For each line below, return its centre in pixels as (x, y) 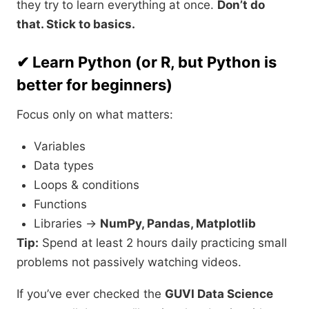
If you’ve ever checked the (91, 294)
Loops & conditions (87, 185)
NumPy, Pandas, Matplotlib (178, 224)
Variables (60, 147)
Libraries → (67, 224)
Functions (60, 205)
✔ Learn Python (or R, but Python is (147, 62)
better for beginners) (94, 85)
